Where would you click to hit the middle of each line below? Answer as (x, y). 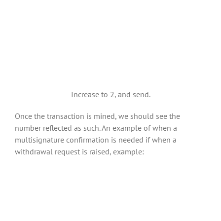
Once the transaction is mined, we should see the (97, 116)
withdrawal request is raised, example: (79, 151)
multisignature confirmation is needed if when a (96, 139)
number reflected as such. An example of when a (96, 128)
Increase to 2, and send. (110, 94)
